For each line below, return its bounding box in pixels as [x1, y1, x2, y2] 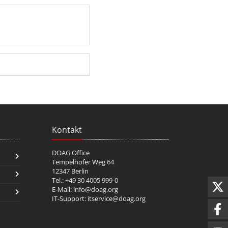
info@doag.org [73, 184, 118, 194]
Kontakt [52, 124, 82, 135]
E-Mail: [52, 184, 73, 194]
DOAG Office [52, 148, 90, 157]
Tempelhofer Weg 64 [52, 157, 114, 166]
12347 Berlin [52, 166, 89, 176]
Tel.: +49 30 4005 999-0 [52, 175, 118, 185]
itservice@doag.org [88, 193, 146, 203]
